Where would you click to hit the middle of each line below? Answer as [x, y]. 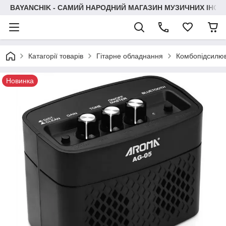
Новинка [20, 81]
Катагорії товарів [56, 56]
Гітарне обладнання [130, 56]
